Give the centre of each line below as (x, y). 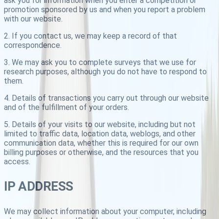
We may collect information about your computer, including (105, 212)
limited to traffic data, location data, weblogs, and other (100, 134)
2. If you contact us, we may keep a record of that (90, 36)
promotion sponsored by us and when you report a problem (105, 10)
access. (17, 162)
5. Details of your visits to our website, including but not (100, 125)
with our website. (33, 19)
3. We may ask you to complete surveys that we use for (100, 63)
